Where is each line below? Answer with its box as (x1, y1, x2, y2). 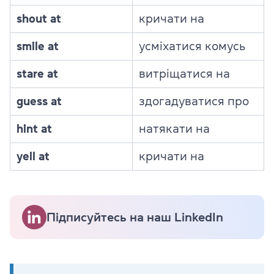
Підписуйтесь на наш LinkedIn (46, 211, 223, 224)
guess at (17, 95, 62, 108)
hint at (17, 123, 52, 135)
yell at (17, 150, 50, 163)
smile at (17, 40, 59, 53)
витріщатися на (139, 68, 230, 80)
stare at (17, 68, 58, 80)
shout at (17, 13, 61, 25)
